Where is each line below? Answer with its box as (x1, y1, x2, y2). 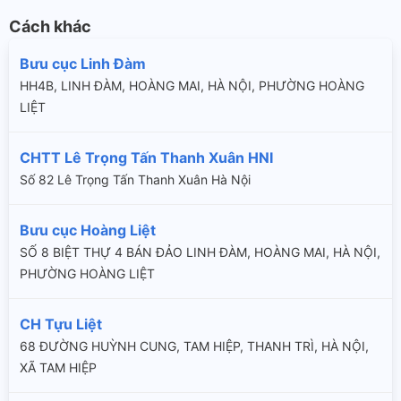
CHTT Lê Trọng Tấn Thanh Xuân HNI (20, 148, 273, 166)
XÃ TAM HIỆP (20, 359, 97, 375)
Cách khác (9, 16, 91, 36)
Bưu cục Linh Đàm (20, 54, 146, 73)
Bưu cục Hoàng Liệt (20, 220, 156, 239)
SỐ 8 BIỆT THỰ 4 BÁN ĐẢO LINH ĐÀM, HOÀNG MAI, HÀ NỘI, (20, 243, 380, 260)
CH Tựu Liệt (20, 314, 102, 333)
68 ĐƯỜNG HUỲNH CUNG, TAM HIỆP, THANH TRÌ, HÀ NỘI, (20, 337, 369, 354)
